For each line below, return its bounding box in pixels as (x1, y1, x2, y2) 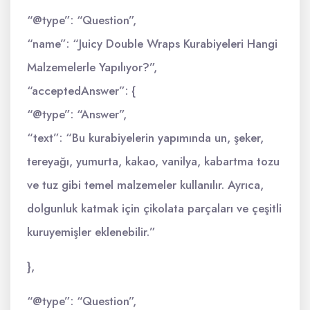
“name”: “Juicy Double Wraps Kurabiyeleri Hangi (27, 35, 277, 52)
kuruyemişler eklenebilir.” (27, 224, 156, 240)
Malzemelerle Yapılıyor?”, (27, 59, 157, 75)
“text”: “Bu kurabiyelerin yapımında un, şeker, (27, 129, 264, 146)
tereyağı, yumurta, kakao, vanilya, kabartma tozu (27, 153, 280, 170)
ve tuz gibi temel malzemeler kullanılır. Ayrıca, (27, 176, 264, 193)
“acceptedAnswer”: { (27, 82, 136, 99)
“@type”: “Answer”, (27, 106, 127, 122)
